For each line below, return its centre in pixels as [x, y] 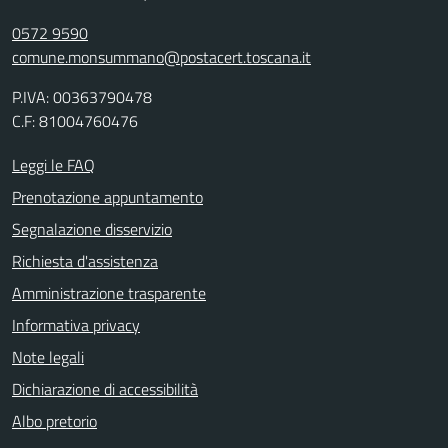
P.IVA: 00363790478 [82, 97]
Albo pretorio [54, 421]
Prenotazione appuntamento [107, 197]
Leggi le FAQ [53, 165]
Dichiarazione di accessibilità [105, 389]
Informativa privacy [76, 325]
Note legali [48, 357]
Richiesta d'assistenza [85, 261]
